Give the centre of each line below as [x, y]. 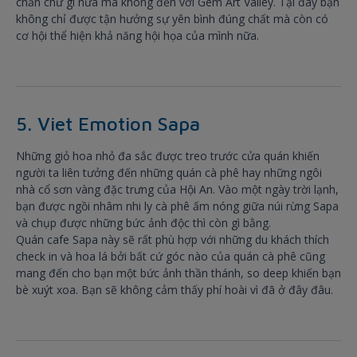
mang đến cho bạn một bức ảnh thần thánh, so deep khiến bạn [178, 273]
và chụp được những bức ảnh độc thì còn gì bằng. [143, 223]
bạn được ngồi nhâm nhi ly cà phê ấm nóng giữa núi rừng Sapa [177, 206]
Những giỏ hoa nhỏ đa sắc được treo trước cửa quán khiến [168, 156]
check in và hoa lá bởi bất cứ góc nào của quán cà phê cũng [171, 257]
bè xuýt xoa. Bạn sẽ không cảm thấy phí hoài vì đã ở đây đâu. [175, 290]
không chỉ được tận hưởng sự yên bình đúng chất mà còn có [172, 19]
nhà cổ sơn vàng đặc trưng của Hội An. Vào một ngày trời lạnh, [177, 190]
